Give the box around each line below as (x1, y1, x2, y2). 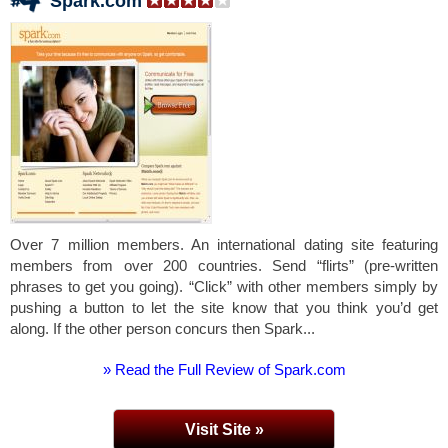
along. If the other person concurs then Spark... (10, 320, 315, 337)
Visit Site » (184, 421, 264, 438)
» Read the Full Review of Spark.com (102, 361, 346, 378)
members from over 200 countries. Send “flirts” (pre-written (10, 257, 438, 274)
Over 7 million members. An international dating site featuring (10, 236, 438, 253)
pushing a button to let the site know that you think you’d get (10, 299, 438, 316)
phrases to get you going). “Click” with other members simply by (10, 278, 438, 295)
